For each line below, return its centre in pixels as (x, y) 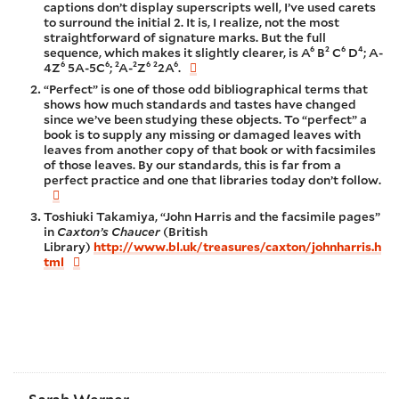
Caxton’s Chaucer (108, 231)
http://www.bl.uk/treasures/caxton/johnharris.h (237, 246)
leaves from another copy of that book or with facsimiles (209, 149)
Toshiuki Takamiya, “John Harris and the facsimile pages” (212, 216)
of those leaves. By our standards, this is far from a (192, 164)
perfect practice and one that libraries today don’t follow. (212, 179)
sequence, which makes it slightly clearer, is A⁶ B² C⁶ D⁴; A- (213, 52)
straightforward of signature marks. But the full (184, 37)
